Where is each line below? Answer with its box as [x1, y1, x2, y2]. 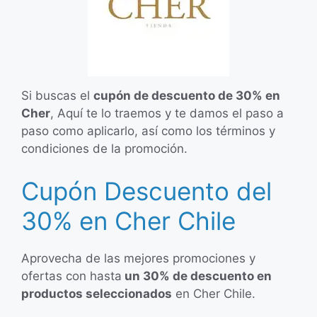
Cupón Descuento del [21, 175, 272, 206]
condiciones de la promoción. [21, 142, 188, 156]
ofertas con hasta [21, 268, 122, 283]
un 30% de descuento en [122, 268, 272, 283]
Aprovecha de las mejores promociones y [21, 250, 255, 265]
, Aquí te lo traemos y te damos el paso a [50, 106, 284, 120]
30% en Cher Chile [21, 205, 236, 236]
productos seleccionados [21, 286, 172, 301]
